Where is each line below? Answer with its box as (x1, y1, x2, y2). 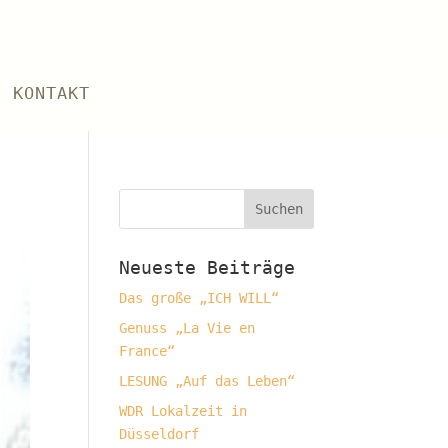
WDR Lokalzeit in (119, 403, 248, 419)
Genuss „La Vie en (119, 320, 256, 336)
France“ (119, 343, 176, 359)
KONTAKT (12, 83, 90, 103)
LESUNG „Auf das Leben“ (119, 373, 296, 389)
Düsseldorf (119, 426, 200, 442)
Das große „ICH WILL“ (119, 290, 280, 306)
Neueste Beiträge (119, 257, 296, 278)
